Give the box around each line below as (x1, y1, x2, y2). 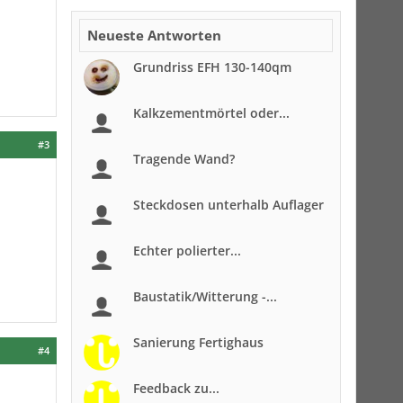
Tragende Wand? (133, 150, 235, 167)
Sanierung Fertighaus (133, 334, 264, 351)
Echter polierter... (133, 242, 241, 259)
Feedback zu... (133, 380, 219, 397)
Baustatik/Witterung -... (133, 288, 277, 305)
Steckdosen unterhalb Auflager (133, 196, 324, 213)
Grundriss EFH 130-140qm (133, 58, 291, 76)
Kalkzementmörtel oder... (133, 104, 290, 121)
